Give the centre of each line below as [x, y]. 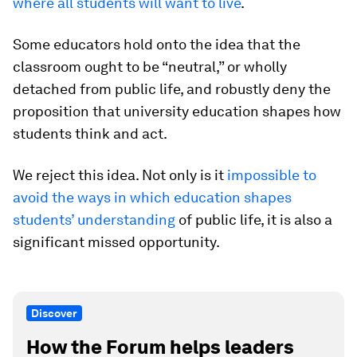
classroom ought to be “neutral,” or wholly [150, 67]
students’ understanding [94, 220]
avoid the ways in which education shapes [152, 198]
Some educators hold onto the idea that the [157, 45]
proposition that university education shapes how [177, 112]
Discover [54, 314]
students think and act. [90, 134]
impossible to [272, 175]
